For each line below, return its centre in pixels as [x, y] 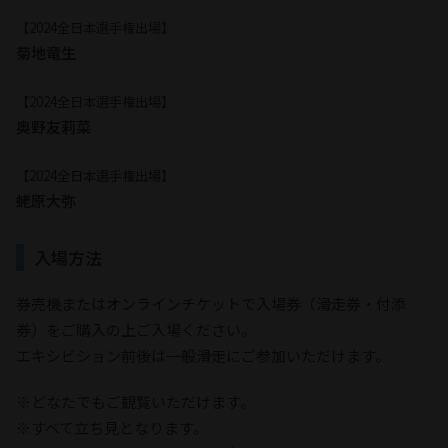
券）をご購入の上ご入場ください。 [136, 329]
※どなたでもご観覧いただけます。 [135, 401]
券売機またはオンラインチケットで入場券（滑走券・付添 [211, 303]
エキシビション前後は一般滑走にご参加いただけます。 [203, 355]
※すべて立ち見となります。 [112, 427]
